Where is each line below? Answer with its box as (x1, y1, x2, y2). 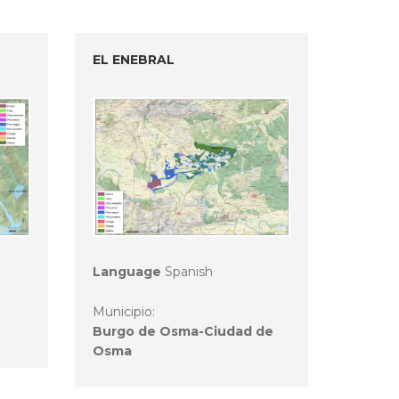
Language (92, 264, 161, 281)
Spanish (160, 264, 213, 281)
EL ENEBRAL (92, 52, 175, 68)
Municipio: (92, 304, 159, 321)
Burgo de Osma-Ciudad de (92, 323, 273, 340)
